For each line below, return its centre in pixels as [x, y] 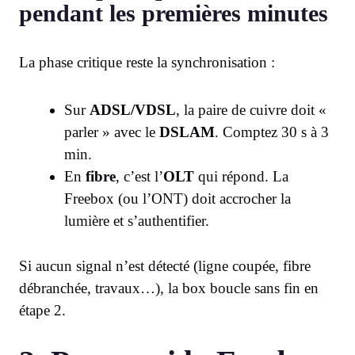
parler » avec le [112, 132]
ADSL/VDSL [133, 110]
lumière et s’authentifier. [137, 221]
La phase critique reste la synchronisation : [147, 63]
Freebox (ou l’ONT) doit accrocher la [177, 199]
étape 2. [42, 310]
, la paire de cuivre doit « [251, 110]
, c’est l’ [139, 177]
